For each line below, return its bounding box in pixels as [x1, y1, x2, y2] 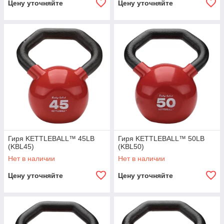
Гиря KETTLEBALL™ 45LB [8, 134, 94, 142]
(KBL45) [8, 142, 34, 150]
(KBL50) [118, 142, 144, 150]
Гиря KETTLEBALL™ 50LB [118, 134, 204, 142]
